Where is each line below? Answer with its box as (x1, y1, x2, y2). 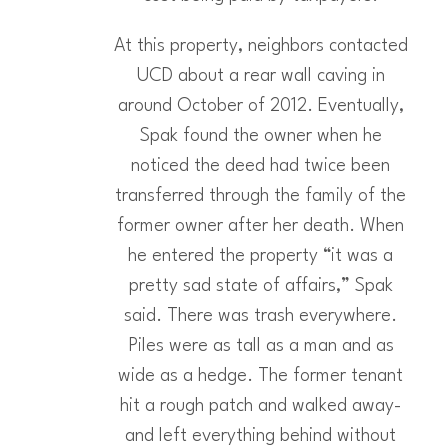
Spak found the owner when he (139, 127, 382, 145)
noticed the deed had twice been (131, 157, 390, 175)
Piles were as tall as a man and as (127, 337, 394, 355)
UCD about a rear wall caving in (136, 67, 385, 85)
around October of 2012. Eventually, (117, 97, 404, 115)
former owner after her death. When (117, 217, 404, 235)
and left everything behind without (125, 427, 396, 445)
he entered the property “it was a (128, 247, 393, 265)
